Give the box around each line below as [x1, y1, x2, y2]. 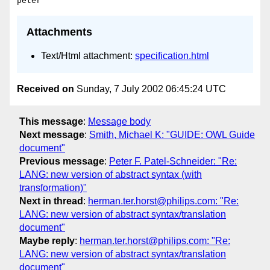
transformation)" [19, 183, 87, 193]
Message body [88, 116, 151, 127]
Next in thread [19, 196, 83, 207]
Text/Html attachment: [41, 51, 135, 61]
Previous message [19, 156, 104, 167]
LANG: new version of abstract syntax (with [19, 169, 202, 180]
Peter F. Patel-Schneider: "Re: [109, 156, 237, 167]
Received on [17, 83, 74, 94]
